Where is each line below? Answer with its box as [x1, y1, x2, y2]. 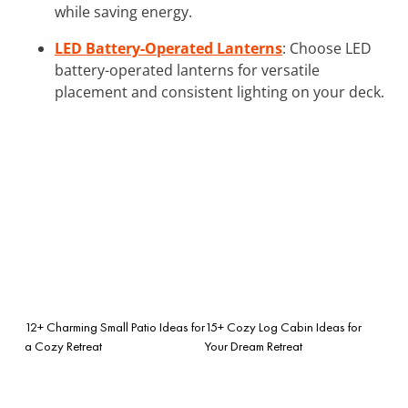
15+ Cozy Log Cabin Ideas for [205, 318, 362, 335]
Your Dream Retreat [205, 337, 302, 354]
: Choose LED [282, 37, 372, 58]
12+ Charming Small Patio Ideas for [25, 318, 205, 335]
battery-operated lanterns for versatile [55, 59, 320, 80]
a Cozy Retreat [25, 337, 102, 354]
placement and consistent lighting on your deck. [55, 81, 384, 102]
